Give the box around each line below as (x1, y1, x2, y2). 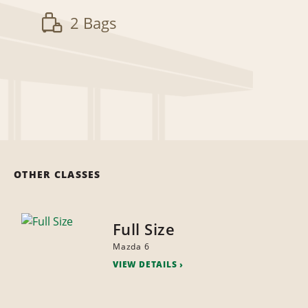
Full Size (112, 219, 175, 240)
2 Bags (70, 12, 117, 34)
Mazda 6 (112, 241, 150, 253)
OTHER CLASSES (14, 168, 101, 181)
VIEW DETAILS (112, 258, 177, 271)
